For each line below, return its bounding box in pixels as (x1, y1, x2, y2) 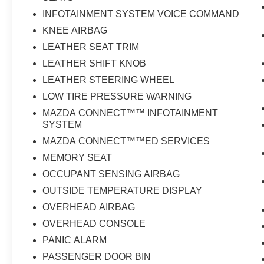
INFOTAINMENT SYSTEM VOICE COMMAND (42, 9, 240, 19)
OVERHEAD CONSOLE (42, 219, 146, 229)
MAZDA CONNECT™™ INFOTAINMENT (42, 108, 219, 118)
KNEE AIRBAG (42, 25, 108, 36)
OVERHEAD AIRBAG (42, 202, 136, 213)
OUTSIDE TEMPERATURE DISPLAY (42, 186, 203, 196)
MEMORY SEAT (42, 153, 113, 163)
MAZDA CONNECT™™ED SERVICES (42, 136, 210, 147)
